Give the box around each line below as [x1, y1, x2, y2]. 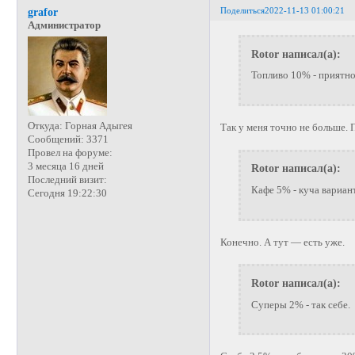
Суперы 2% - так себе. [250, 299, 350, 311]
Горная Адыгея [62, 120, 132, 132]
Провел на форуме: [27, 147, 113, 158]
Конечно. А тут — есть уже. [220, 236, 345, 248]
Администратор [27, 19, 101, 31]
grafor [27, 5, 58, 18]
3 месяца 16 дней [27, 160, 104, 172]
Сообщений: [27, 133, 84, 145]
